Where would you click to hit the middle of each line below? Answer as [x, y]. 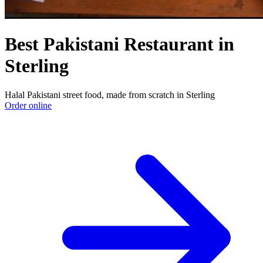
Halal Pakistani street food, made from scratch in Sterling [110, 95]
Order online [28, 105]
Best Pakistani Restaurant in [119, 44]
